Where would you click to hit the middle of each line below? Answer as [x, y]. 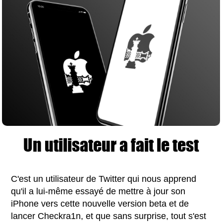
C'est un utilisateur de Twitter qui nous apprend [104, 179]
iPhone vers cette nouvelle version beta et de [100, 204]
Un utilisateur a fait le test [111, 145]
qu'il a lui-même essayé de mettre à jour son [98, 192]
